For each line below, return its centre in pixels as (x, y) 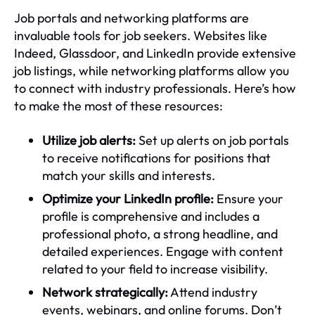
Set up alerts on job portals (212, 140)
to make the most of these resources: (118, 105)
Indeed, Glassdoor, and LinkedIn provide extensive (155, 53)
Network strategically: (105, 292)
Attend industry (213, 292)
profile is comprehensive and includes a (151, 216)
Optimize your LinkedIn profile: (128, 198)
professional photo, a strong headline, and (160, 233)
